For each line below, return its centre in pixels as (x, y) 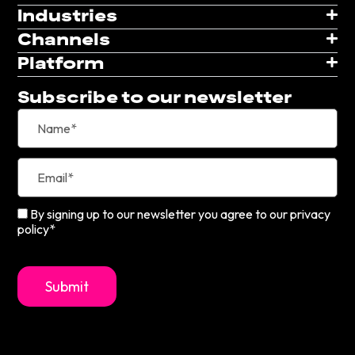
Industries (68, 15)
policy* (37, 229)
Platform (61, 62)
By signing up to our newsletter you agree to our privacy (181, 214)
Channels (64, 38)
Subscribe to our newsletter (155, 96)
